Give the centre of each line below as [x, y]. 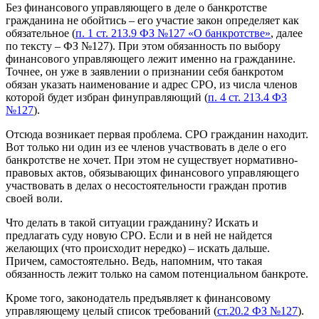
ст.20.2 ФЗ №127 [257, 310]
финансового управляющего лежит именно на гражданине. [151, 58]
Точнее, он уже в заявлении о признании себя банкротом [145, 71]
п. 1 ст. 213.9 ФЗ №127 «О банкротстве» [173, 33]
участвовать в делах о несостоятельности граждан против [146, 185]
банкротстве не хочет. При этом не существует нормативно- [152, 159]
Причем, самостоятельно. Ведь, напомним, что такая [134, 261]
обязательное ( [41, 33]
